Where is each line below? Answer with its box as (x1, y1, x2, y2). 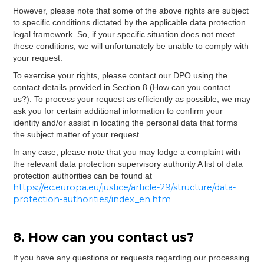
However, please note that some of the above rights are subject (13, 6, 249, 15)
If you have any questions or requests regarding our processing (13, 253, 250, 262)
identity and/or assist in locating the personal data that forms (13, 118, 238, 127)
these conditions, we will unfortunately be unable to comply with (13, 41, 249, 51)
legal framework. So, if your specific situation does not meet (13, 29, 235, 39)
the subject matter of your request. (13, 130, 142, 139)
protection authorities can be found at (13, 171, 153, 180)
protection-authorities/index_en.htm (13, 194, 171, 204)
